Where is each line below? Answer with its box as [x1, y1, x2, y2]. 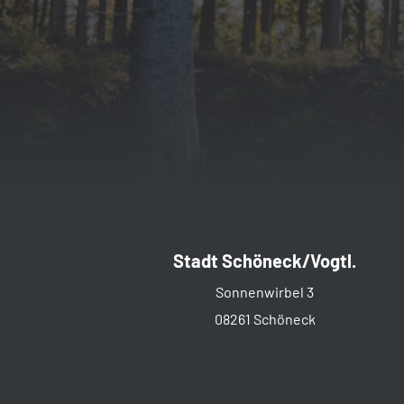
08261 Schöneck [214, 309, 316, 327]
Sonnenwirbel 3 [216, 282, 315, 300]
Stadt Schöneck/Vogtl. [173, 249, 357, 271]
